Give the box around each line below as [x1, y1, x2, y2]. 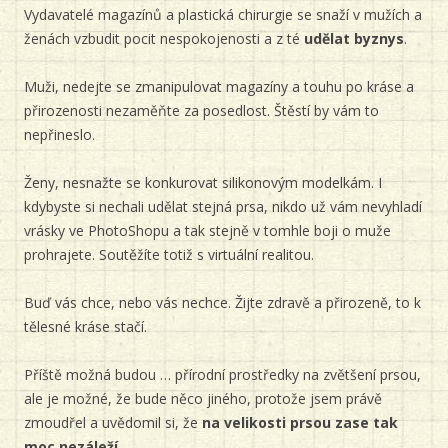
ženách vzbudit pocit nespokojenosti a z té [24, 29, 304, 48]
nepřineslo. [24, 125, 95, 144]
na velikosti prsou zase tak [202, 413, 398, 432]
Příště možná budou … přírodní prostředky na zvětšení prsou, [24, 365, 421, 384]
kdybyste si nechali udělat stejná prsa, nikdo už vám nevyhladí [24, 197, 422, 216]
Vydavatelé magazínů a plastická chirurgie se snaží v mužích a [24, 5, 422, 24]
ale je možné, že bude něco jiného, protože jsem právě [24, 389, 382, 408]
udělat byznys [304, 29, 404, 48]
